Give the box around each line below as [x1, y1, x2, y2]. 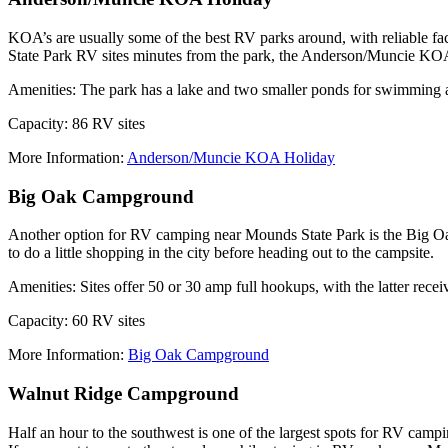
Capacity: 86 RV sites [8, 114, 145, 132]
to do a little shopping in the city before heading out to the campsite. [8, 244, 434, 262]
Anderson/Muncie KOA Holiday [127, 148, 335, 166]
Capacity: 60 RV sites [8, 312, 145, 330]
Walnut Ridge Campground [8, 383, 239, 405]
